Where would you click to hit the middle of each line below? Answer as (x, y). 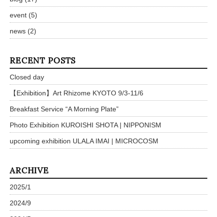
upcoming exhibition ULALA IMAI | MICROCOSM (84, 141)
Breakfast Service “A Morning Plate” (64, 109)
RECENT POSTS (43, 60)
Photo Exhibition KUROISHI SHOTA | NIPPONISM (85, 125)
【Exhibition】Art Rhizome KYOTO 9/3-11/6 (77, 93)
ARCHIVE (29, 170)
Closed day (27, 77)
